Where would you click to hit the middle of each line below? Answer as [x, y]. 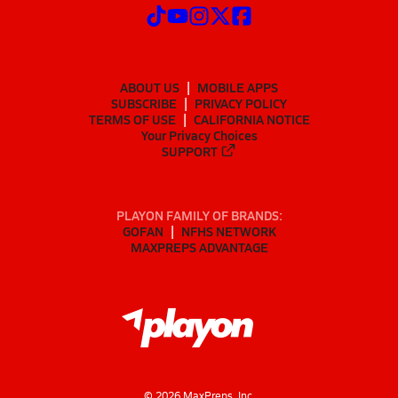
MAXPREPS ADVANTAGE [199, 247]
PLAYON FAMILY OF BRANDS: [199, 215]
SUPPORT [190, 151]
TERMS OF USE [132, 119]
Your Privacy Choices [199, 135]
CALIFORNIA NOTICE [251, 119]
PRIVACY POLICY [241, 103]
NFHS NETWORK [228, 231]
